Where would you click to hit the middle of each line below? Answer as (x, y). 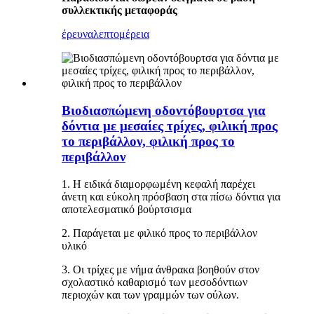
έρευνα (77, 34)
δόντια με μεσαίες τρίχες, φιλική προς (170, 125)
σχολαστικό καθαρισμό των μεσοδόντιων (155, 282)
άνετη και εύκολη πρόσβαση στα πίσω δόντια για (171, 196)
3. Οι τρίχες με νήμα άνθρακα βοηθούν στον (161, 269)
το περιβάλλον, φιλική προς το (148, 141)
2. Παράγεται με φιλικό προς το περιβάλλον (159, 233)
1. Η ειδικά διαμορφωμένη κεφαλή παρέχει (158, 184)
